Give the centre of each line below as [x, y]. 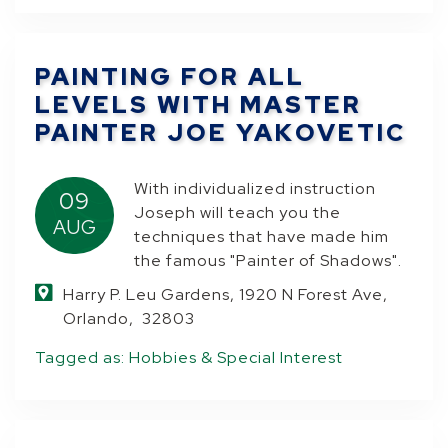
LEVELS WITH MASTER [199, 104]
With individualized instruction [255, 188]
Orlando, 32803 [129, 318]
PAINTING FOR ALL [170, 76]
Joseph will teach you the [238, 212]
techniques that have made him [262, 236]
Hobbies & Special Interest [236, 357]
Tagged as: [82, 357]
